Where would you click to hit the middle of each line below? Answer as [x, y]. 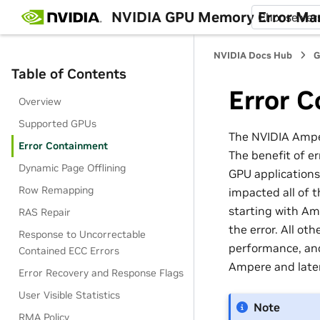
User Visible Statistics [70, 295]
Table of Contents [69, 74]
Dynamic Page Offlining [72, 168]
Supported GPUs [58, 124]
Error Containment [64, 146]
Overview [40, 101]
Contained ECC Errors [69, 251]
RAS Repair [45, 212]
